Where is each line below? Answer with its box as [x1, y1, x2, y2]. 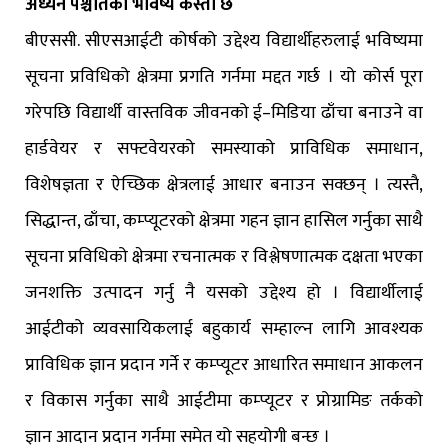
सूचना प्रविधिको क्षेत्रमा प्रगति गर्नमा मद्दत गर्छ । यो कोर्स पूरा [25, 62, 423, 93]
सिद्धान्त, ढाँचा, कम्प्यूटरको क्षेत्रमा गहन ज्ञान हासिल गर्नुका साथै [25, 206, 423, 237]
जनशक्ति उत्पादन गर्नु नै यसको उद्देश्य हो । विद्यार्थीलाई [25, 278, 423, 309]
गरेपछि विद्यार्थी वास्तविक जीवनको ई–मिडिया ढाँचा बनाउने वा [25, 98, 423, 129]
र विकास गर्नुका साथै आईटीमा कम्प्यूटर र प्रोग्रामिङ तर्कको [25, 386, 423, 417]
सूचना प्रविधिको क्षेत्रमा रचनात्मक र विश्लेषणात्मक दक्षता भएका [25, 242, 423, 273]
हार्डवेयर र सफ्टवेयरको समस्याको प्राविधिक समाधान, [25, 134, 423, 165]
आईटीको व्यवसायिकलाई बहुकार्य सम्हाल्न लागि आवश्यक [25, 314, 423, 345]
